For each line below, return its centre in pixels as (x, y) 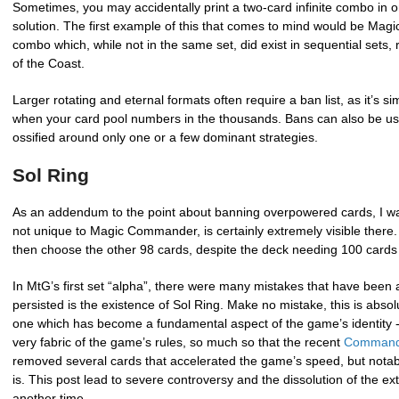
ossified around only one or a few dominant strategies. (165, 137)
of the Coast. (49, 63)
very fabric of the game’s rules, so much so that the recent (178, 342)
